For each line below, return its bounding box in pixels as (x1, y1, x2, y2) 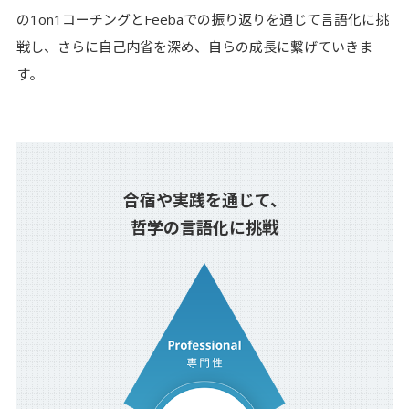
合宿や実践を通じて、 (122, 188, 287, 211)
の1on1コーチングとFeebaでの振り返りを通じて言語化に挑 (16, 10, 389, 29)
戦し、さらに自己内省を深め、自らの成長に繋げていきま (16, 37, 372, 57)
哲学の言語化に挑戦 (131, 215, 278, 238)
